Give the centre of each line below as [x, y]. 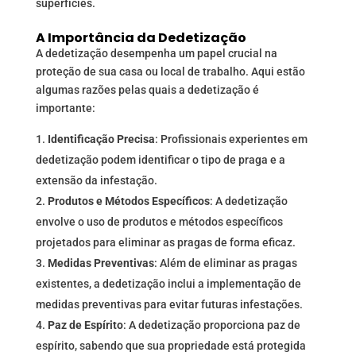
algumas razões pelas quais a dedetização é [147, 90]
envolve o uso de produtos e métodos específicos [159, 222]
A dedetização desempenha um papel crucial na [156, 54]
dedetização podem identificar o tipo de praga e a [160, 160]
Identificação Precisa [101, 139]
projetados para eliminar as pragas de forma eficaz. [165, 243]
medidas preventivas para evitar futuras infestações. [169, 305]
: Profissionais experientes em [231, 139]
